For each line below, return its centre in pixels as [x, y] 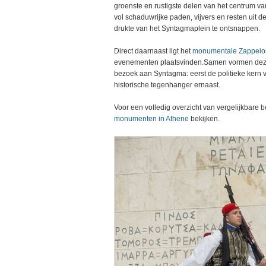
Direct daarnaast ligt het [153, 51]
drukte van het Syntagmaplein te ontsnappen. [187, 28]
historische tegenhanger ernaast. [167, 85]
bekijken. [205, 119]
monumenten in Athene [152, 119]
